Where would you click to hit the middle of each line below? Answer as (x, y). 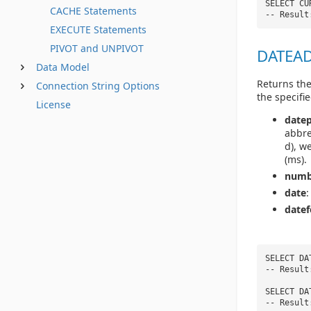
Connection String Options (98, 86)
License (53, 104)
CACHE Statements (93, 11)
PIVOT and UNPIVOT (97, 48)
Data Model (63, 67)
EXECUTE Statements (98, 30)
